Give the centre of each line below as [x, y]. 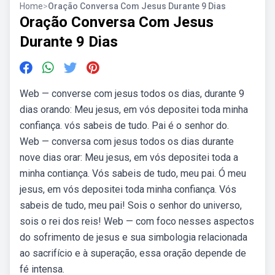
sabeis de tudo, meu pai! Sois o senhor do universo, [131, 205]
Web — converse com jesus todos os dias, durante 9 [132, 94]
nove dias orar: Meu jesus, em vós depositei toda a [129, 157]
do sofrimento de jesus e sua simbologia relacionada [134, 237]
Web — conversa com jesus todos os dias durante [127, 141]
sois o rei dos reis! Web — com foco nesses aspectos [137, 221]
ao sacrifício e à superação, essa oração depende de [133, 253]
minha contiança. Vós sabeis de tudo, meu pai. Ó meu [133, 173]
